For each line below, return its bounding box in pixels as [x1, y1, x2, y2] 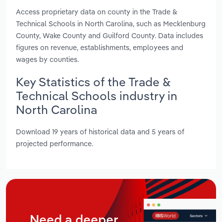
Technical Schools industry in [16, 88, 177, 103]
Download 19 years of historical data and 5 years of [16, 127, 184, 137]
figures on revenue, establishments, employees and [16, 42, 183, 52]
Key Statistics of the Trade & [16, 74, 170, 89]
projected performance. [16, 139, 93, 149]
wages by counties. [16, 54, 79, 64]
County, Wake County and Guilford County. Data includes [16, 30, 203, 40]
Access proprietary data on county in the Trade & [16, 6, 177, 16]
